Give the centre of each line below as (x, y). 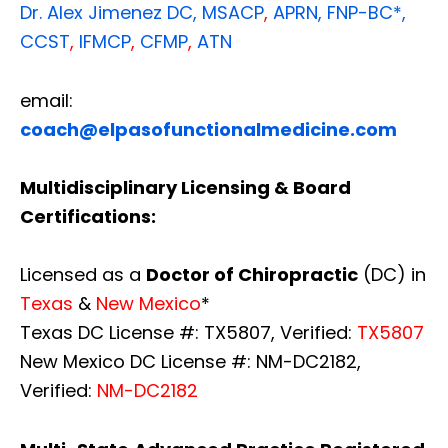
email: (46, 100)
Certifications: (88, 216)
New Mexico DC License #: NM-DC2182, (190, 361)
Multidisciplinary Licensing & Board (185, 187)
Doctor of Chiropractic (252, 274)
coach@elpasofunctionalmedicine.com (208, 129)
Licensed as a (83, 274)
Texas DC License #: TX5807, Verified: (188, 332)
